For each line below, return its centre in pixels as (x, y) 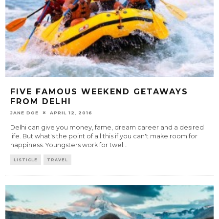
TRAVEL (58, 160)
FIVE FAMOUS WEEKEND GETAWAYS (99, 91)
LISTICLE (26, 160)
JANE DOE (25, 112)
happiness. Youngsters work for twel (67, 145)
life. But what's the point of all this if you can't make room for (104, 136)
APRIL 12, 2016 (71, 112)
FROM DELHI (41, 101)
